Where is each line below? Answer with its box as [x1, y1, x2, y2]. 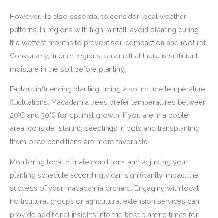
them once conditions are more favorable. [10, 137, 149, 146]
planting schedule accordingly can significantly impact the [10, 170, 199, 179]
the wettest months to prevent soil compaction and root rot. [10, 38, 207, 47]
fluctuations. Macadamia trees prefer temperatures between [10, 98, 207, 107]
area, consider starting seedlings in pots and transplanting [10, 124, 200, 133]
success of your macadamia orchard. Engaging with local [10, 183, 199, 192]
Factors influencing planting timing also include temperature [10, 85, 205, 93]
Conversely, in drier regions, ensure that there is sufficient [10, 51, 198, 60]
